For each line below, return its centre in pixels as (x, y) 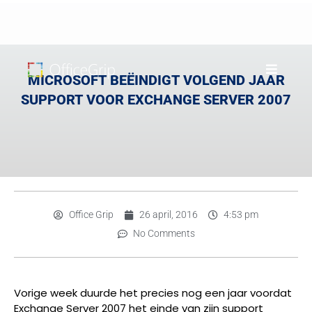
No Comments (164, 233)
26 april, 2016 (169, 214)
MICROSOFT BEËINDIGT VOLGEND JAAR (156, 80)
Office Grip (91, 214)
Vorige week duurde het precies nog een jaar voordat (153, 293)
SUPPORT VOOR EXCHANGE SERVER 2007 (156, 100)
